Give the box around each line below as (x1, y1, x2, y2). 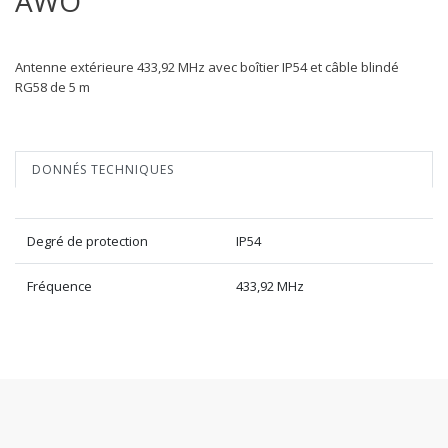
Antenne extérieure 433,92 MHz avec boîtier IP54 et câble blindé (15, 57, 399, 76)
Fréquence (27, 276, 92, 295)
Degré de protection (27, 231, 148, 250)
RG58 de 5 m (15, 77, 90, 96)
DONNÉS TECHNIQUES (32, 160, 174, 178)
